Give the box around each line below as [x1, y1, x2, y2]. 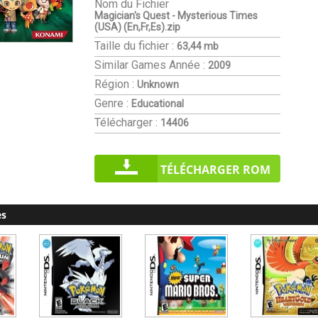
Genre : [94, 97, 129, 110]
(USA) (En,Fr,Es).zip [94, 21, 181, 33]
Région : [94, 77, 135, 91]
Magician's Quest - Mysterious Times [94, 10, 258, 21]
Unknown [137, 79, 180, 90]
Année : [169, 58, 206, 72]
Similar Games [94, 58, 170, 72]
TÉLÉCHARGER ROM [160, 162, 271, 177]
